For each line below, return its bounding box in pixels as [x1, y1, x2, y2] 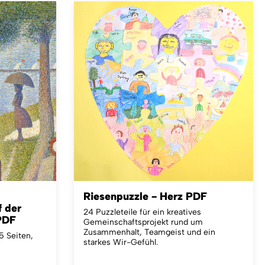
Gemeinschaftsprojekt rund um [83, 216, 203, 227]
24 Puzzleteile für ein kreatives [83, 206, 201, 217]
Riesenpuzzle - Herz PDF [83, 189, 207, 203]
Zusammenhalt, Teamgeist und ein [83, 227, 215, 237]
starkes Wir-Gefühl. [83, 237, 158, 247]
